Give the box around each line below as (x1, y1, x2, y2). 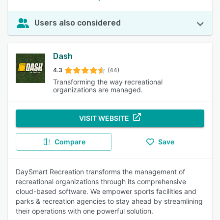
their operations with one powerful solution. (16, 207, 153, 215)
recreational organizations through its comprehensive (16, 177, 186, 186)
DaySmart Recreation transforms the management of (16, 167, 185, 176)
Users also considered (34, 18, 121, 27)
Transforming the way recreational (53, 78, 163, 86)
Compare (54, 137, 85, 146)
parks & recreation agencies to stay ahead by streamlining (16, 197, 203, 205)
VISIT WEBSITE (79, 114, 129, 122)
